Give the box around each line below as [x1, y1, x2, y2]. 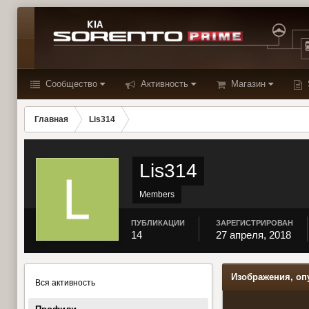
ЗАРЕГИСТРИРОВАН [216, 219, 293, 227]
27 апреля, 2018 [216, 229, 291, 241]
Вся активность [35, 278, 95, 288]
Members [139, 190, 175, 199]
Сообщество [43, 79, 97, 89]
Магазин [228, 79, 266, 89]
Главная [34, 115, 68, 123]
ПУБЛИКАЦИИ [131, 219, 185, 227]
